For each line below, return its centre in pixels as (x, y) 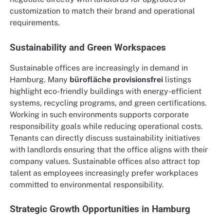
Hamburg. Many (40, 79)
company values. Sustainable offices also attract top (105, 161)
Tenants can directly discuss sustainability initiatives (105, 138)
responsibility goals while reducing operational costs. (106, 126)
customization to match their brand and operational (102, 11)
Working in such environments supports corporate (99, 114)
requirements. (35, 23)
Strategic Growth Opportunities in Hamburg (100, 209)
